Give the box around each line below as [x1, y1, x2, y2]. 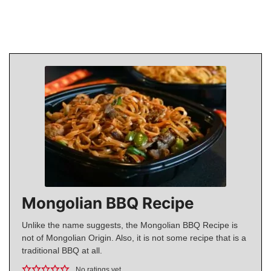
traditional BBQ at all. [22, 246, 102, 256]
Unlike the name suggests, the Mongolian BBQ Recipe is [22, 220, 238, 230]
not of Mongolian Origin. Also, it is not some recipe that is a [22, 233, 246, 243]
